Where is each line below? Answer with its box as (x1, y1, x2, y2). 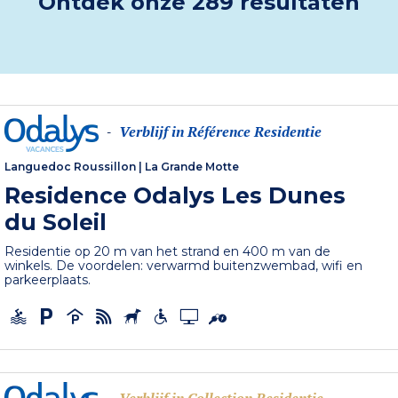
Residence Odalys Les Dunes (4, 182, 346, 210)
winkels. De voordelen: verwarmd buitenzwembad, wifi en (4, 258, 363, 275)
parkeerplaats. (4, 272, 92, 289)
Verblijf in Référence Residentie (119, 122, 322, 141)
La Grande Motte (145, 160, 240, 174)
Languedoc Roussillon (4, 160, 137, 174)
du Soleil (4, 209, 107, 236)
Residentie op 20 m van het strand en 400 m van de (4, 243, 331, 260)
